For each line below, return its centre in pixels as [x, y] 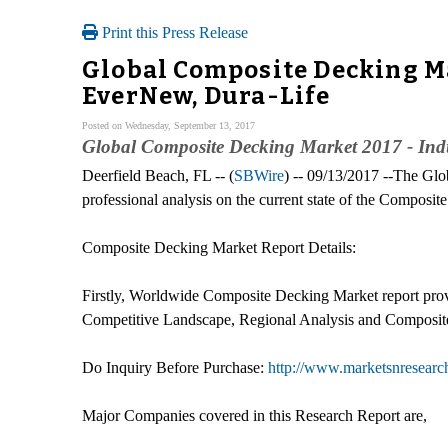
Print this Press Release [173, 32]
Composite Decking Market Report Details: [219, 247]
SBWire [259, 175]
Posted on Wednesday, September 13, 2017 [168, 125]
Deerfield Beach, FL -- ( [158, 175]
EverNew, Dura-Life [206, 96]
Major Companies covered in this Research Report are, [254, 415]
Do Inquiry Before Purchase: [175, 367]
